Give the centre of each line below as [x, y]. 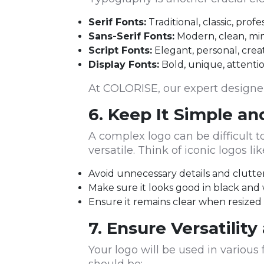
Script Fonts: [120, 51]
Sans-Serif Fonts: [131, 37]
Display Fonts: [124, 65]
